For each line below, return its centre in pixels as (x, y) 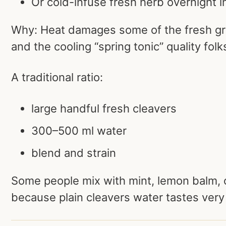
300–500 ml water (79, 130)
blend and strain (74, 153)
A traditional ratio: (57, 77)
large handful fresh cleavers (104, 108)
